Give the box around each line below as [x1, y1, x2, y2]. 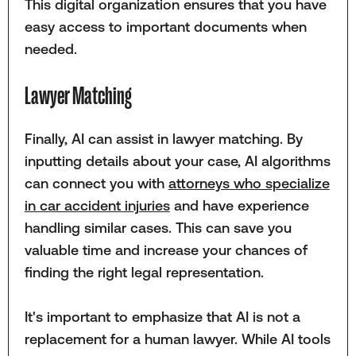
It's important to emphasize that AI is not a [24, 308, 300, 326]
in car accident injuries [24, 196, 170, 214]
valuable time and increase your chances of [24, 241, 308, 258]
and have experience [169, 196, 309, 214]
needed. [24, 40, 81, 57]
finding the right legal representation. [24, 263, 272, 281]
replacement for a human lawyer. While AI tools [24, 331, 331, 348]
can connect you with [24, 174, 168, 192]
